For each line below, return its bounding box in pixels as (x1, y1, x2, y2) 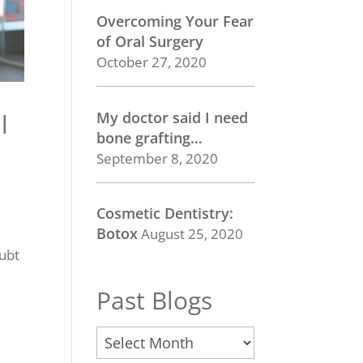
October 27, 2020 (96, 53, 207, 71)
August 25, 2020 (141, 224, 244, 243)
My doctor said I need (96, 107, 249, 127)
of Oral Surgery (96, 32, 204, 51)
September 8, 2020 (96, 148, 219, 168)
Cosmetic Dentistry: (96, 203, 234, 223)
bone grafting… (96, 127, 203, 147)
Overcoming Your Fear (96, 11, 254, 31)
